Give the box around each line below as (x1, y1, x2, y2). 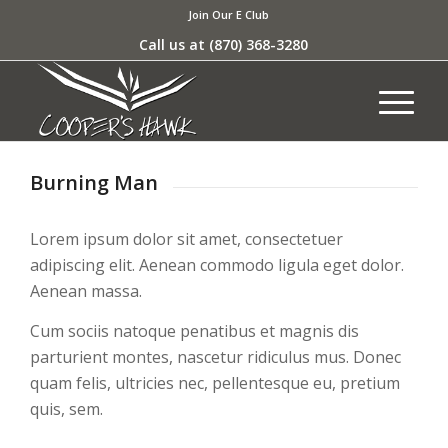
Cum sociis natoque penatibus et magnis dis (30, 319, 359, 342)
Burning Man (30, 169, 158, 196)
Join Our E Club (188, 7, 270, 22)
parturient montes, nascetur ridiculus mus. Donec (30, 345, 401, 368)
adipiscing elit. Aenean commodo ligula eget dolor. (30, 253, 404, 276)
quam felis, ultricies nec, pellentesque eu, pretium (30, 371, 400, 394)
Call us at (139, 35, 210, 54)
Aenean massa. (30, 279, 142, 302)
